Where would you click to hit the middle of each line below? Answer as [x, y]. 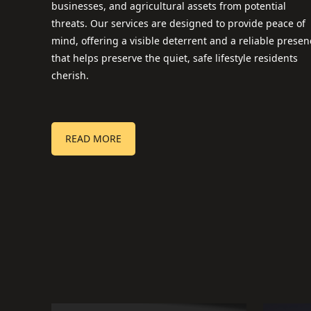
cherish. [70, 75]
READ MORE [93, 138]
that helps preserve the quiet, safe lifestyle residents [175, 58]
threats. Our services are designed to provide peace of [178, 23]
